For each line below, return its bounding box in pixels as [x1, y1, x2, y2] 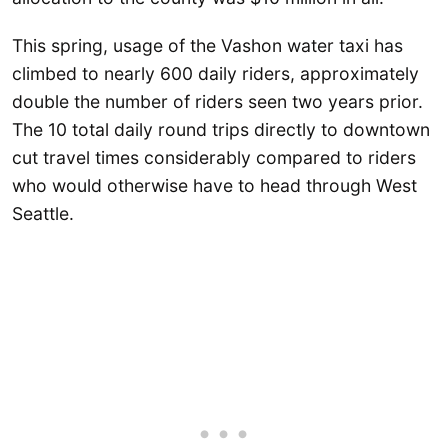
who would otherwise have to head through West [12, 174, 417, 196]
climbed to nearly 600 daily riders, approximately [12, 62, 419, 84]
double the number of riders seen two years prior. [12, 90, 423, 112]
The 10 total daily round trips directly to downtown [12, 118, 430, 140]
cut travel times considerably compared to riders [12, 146, 416, 168]
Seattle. [12, 202, 74, 224]
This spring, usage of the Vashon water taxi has [12, 34, 403, 56]
